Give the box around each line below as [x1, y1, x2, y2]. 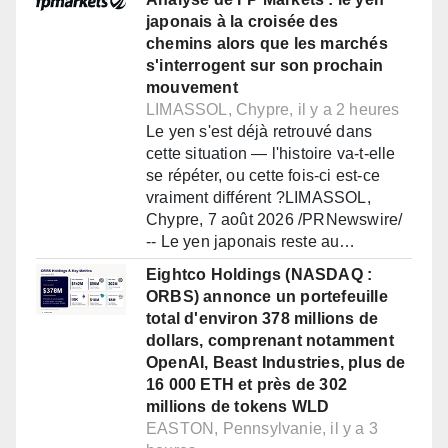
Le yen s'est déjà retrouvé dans [146, 123, 373, 141]
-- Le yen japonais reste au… [146, 233, 356, 251]
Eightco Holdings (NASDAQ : [146, 266, 373, 284]
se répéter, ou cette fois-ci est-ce [146, 167, 380, 185]
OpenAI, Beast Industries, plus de [146, 354, 406, 372]
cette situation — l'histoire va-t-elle [146, 145, 396, 163]
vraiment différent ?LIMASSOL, [146, 189, 371, 207]
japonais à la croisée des [146, 13, 338, 31]
